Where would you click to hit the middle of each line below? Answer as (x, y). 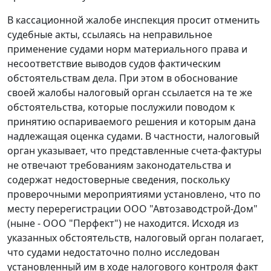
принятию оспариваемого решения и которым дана (132, 122)
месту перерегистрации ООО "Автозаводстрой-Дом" (132, 209)
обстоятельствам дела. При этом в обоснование (122, 78)
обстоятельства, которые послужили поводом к (121, 107)
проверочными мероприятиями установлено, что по (134, 194)
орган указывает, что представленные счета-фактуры (134, 151)
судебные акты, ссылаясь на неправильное (110, 35)
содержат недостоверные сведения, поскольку (119, 180)
